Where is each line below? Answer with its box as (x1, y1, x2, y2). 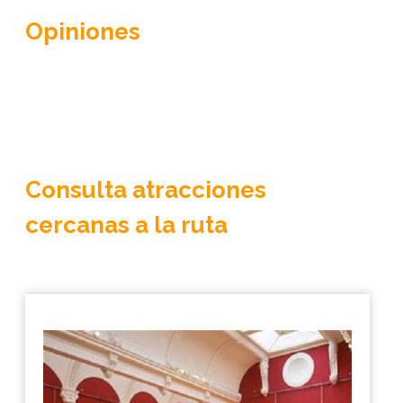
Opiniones (24, 17, 140, 45)
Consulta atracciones (24, 175, 266, 203)
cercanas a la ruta (24, 210, 228, 238)
